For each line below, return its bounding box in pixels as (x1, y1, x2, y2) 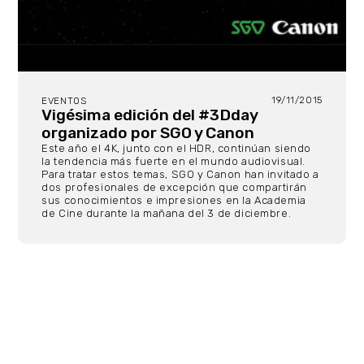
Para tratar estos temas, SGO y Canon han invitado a (41, 167, 319, 180)
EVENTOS (41, 94, 87, 106)
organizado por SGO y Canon (41, 123, 255, 142)
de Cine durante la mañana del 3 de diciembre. (41, 206, 292, 219)
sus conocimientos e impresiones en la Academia (41, 193, 306, 206)
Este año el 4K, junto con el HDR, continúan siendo (41, 141, 312, 154)
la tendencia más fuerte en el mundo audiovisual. (41, 154, 305, 167)
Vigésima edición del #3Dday (41, 105, 258, 124)
